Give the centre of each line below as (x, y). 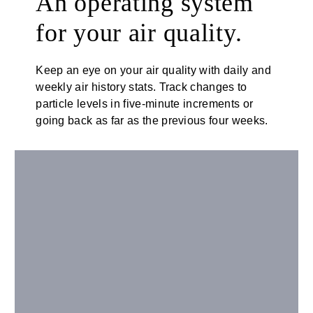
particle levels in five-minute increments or (145, 103)
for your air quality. (139, 32)
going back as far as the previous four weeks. (152, 120)
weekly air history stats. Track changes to (141, 87)
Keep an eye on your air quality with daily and (153, 70)
